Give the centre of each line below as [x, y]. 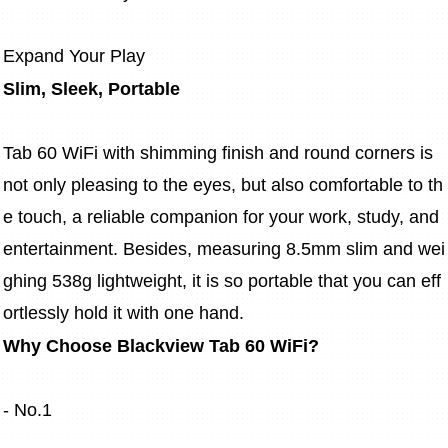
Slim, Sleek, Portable [91, 89]
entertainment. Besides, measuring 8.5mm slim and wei [224, 249]
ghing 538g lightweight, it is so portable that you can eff [222, 281]
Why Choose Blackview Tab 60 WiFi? [161, 346]
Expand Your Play [74, 55]
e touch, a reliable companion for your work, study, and [223, 217]
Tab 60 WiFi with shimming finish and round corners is [220, 153]
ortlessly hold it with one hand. [123, 313]
